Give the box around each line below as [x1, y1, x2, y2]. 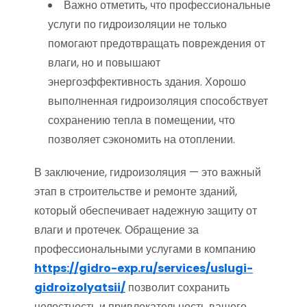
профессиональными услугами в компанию [34, 241, 256, 257]
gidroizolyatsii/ [34, 280, 125, 295]
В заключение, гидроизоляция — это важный [34, 164, 261, 180]
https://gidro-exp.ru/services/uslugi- [34, 260, 253, 276]
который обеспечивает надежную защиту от [34, 203, 257, 219]
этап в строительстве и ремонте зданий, [34, 184, 237, 199]
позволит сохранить [125, 280, 230, 295]
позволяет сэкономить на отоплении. [48, 132, 235, 147]
